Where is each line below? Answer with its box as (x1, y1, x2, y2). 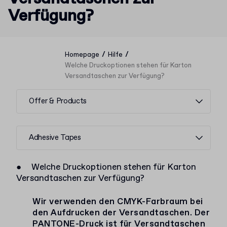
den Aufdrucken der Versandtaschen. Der (32, 207, 210, 219)
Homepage (65, 51, 99, 59)
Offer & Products (29, 96, 87, 106)
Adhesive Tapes (29, 133, 81, 143)
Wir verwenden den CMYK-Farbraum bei (32, 196, 203, 208)
